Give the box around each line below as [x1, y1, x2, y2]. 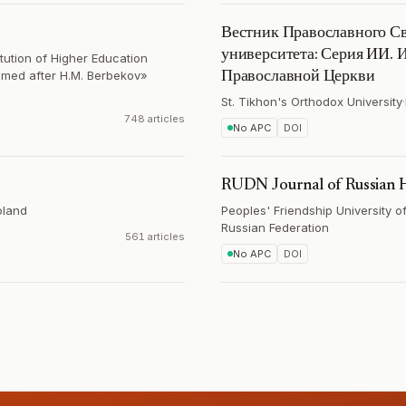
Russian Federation [221, 220, 329, 235]
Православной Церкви [221, 69, 375, 85]
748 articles [124, 112, 185, 125]
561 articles [125, 230, 185, 243]
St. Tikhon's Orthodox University [221, 94, 402, 109]
